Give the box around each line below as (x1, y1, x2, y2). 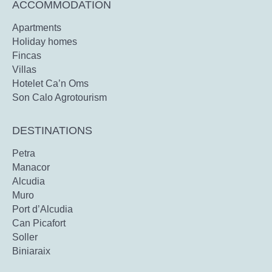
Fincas (12, 50, 41, 61)
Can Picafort (12, 218, 66, 229)
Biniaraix (12, 246, 50, 257)
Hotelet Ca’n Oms (12, 78, 89, 89)
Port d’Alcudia (12, 204, 73, 215)
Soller (12, 232, 38, 243)
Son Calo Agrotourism (12, 92, 107, 103)
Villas (12, 64, 36, 75)
